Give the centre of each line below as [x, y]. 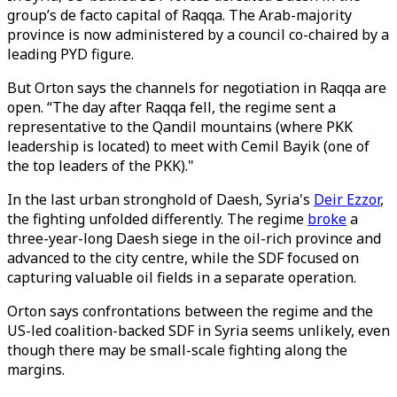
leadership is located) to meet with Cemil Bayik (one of [188, 146]
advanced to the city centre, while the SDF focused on [183, 258]
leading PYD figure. [72, 54]
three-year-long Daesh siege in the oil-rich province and [194, 238]
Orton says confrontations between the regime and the [190, 311]
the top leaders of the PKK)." [102, 166]
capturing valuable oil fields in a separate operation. [182, 277]
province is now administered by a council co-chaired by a [198, 35]
